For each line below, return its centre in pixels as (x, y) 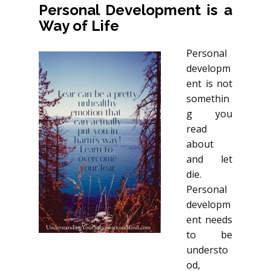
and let (209, 159)
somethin (208, 98)
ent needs (209, 219)
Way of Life (79, 25)
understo (207, 250)
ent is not (209, 83)
